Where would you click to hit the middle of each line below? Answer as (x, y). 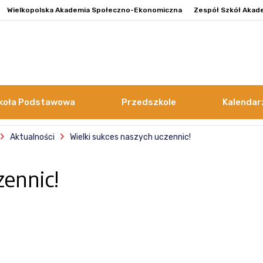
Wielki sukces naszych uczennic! (130, 137)
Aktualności (32, 137)
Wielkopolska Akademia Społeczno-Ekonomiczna (95, 10)
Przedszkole (149, 102)
